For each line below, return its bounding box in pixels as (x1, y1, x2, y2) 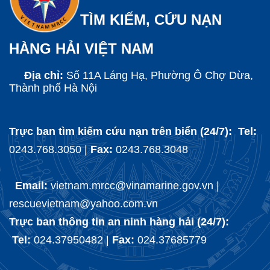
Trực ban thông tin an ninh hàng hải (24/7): (9, 216, 232, 228)
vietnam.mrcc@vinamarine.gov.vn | (51, 180, 219, 192)
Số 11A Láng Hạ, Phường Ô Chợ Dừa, (66, 69, 253, 82)
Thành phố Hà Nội (9, 82, 97, 95)
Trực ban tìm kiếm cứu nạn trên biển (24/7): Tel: (9, 125, 257, 138)
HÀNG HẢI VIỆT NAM (9, 40, 154, 57)
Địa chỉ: (9, 69, 66, 82)
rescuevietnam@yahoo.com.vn (9, 198, 158, 210)
